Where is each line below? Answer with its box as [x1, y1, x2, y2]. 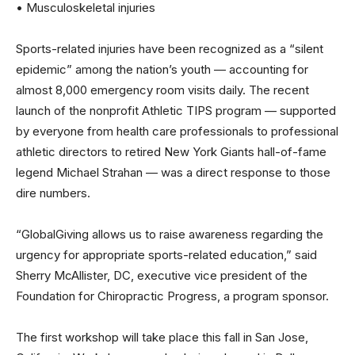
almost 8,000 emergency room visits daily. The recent [16, 82, 309, 98]
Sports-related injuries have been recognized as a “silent [16, 41, 323, 57]
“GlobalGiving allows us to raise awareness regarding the [16, 227, 323, 242]
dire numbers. [16, 185, 90, 201]
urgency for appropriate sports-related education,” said [16, 247, 317, 263]
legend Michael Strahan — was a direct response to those [16, 165, 330, 181]
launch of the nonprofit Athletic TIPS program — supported [16, 103, 336, 119]
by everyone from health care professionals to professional [16, 124, 338, 139]
